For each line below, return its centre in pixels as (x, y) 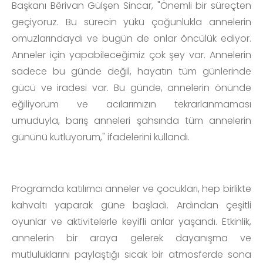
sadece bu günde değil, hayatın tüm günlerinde (131, 71)
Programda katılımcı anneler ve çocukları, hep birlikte (131, 188)
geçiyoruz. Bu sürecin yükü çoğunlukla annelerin (131, 22)
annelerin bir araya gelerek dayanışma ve (131, 238)
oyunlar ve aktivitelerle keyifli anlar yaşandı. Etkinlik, (131, 221)
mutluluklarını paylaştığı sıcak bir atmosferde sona (131, 254)
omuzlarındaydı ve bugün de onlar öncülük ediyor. (131, 38)
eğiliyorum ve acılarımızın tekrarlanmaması (131, 104)
